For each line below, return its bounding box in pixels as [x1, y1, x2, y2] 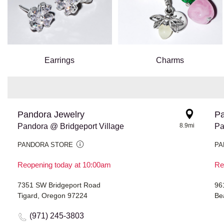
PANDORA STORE [17, 141, 73, 149]
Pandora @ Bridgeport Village [17, 122, 124, 131]
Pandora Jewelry [17, 109, 84, 120]
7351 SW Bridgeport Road [17, 181, 100, 189]
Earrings [44, 56, 75, 65]
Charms [156, 56, 184, 65]
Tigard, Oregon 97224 [17, 191, 87, 200]
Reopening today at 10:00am [17, 160, 111, 169]
